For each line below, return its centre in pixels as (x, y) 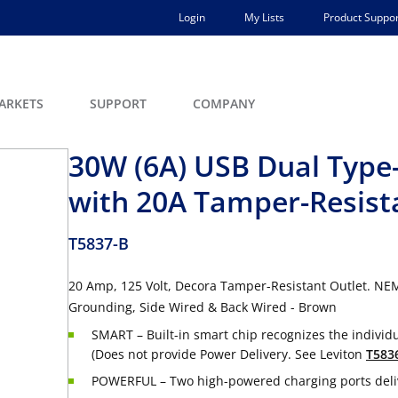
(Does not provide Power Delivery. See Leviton (229, 354)
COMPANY (224, 103)
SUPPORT (118, 103)
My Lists (264, 17)
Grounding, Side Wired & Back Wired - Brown (203, 307)
